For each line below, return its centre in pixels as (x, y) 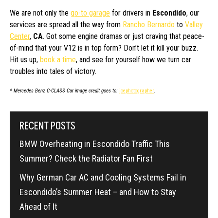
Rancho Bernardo (149, 24)
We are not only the (40, 13)
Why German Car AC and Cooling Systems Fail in (103, 177)
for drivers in (130, 13)
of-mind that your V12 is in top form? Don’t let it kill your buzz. (104, 48)
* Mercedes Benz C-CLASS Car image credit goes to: (64, 91)
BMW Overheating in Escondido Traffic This (95, 144)
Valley (194, 24)
